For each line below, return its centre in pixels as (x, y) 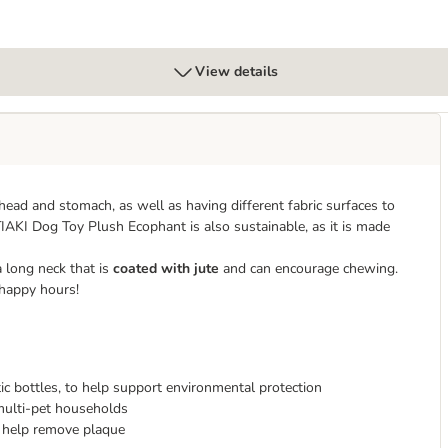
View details (236, 71)
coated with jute (166, 268)
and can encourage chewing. (308, 268)
